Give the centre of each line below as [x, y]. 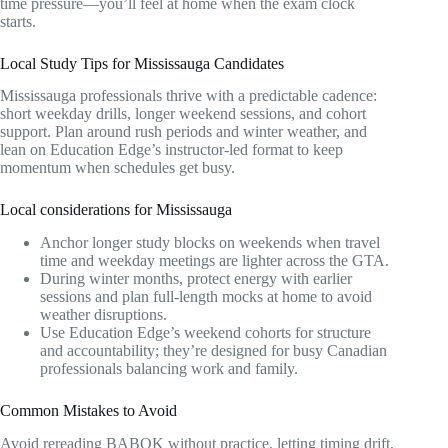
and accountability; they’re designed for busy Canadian [213, 351]
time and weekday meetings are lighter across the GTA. [214, 261]
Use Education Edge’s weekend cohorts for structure [205, 333]
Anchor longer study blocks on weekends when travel [210, 243]
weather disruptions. [103, 315]
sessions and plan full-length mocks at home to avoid [206, 297]
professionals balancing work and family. [169, 369]
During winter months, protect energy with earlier [196, 279]
